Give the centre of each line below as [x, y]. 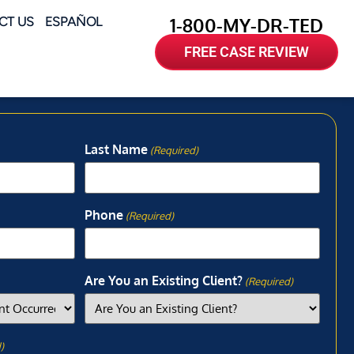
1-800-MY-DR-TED [247, 25]
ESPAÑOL [73, 21]
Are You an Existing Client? [164, 280]
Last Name [117, 149]
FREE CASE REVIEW [247, 52]
